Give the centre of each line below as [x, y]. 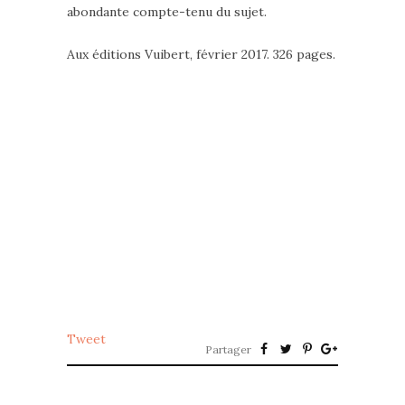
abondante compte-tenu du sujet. [167, 12]
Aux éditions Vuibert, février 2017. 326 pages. [201, 55]
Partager [228, 350]
